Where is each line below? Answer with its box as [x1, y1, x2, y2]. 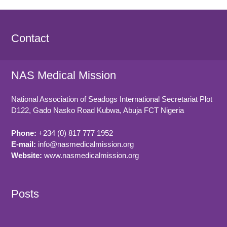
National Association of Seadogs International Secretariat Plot [11, 95, 213, 104]
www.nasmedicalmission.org [42, 150, 139, 160]
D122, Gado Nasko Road [11, 106, 95, 115]
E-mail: [11, 139, 36, 148]
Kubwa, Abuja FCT [97, 106, 159, 115]
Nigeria [161, 106, 184, 115]
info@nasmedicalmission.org [36, 139, 134, 148]
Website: [11, 150, 43, 160]
